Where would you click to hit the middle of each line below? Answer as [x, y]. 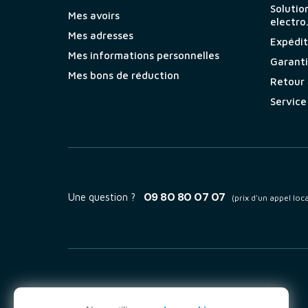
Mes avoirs [93, 16]
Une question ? [103, 197]
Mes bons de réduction [123, 76]
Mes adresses [100, 36]
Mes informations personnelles [143, 56]
